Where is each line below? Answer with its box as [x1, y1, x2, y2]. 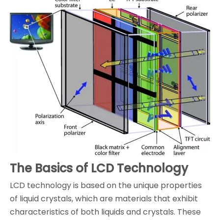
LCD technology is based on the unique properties [10, 179, 202, 191]
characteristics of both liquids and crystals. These [10, 206, 201, 218]
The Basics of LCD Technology [10, 160, 188, 176]
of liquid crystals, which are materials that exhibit [10, 192, 198, 204]
